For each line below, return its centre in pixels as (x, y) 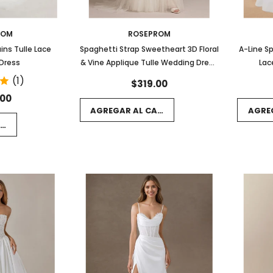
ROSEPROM (149, 34)
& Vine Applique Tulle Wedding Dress (149, 62)
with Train (149, 76)
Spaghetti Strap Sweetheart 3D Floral (149, 49)
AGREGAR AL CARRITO (137, 111)
